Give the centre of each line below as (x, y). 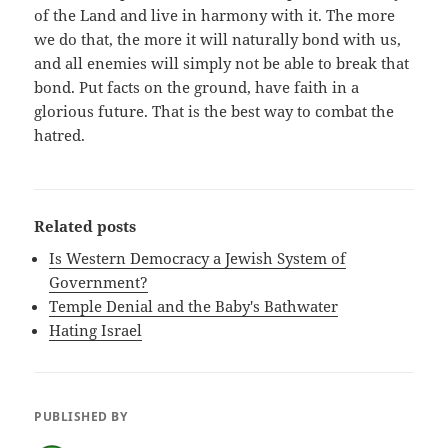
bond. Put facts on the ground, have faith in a (197, 87)
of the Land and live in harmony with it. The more (215, 15)
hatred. (60, 135)
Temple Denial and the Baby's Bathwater (194, 305)
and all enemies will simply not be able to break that (222, 63)
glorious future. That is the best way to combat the (214, 111)
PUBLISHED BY (81, 417)
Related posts (85, 226)
